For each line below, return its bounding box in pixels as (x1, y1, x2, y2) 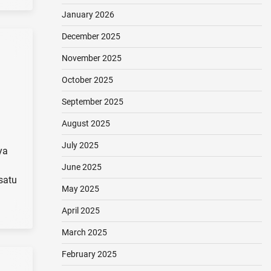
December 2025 (61, 31, 120, 41)
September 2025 (61, 97, 123, 106)
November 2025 (61, 53, 122, 63)
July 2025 (61, 140, 99, 150)
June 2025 (61, 162, 102, 172)
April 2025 (61, 206, 100, 215)
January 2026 (61, 10, 114, 19)
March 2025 (61, 227, 107, 237)
